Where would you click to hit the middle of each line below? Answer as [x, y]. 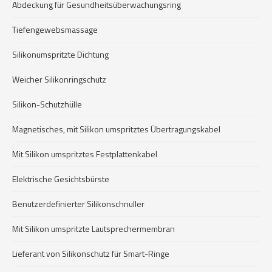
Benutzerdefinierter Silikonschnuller [78, 204]
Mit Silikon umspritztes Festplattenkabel [85, 154]
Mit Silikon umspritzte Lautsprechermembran [93, 229]
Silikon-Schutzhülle [47, 104]
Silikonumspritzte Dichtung [60, 54]
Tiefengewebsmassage [55, 29]
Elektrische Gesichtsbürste [61, 179]
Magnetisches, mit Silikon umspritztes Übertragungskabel [116, 129]
